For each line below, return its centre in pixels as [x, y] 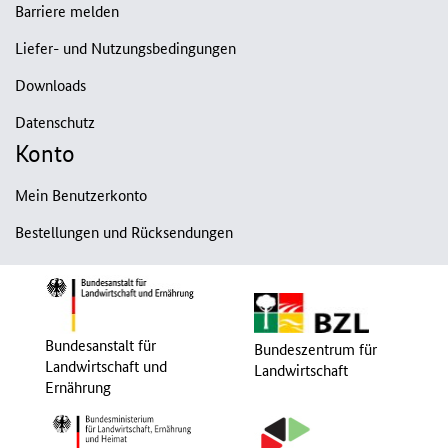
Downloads [50, 85]
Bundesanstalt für [100, 345]
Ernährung [77, 387]
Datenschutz [55, 122]
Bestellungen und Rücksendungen [124, 232]
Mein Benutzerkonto [81, 195]
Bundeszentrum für [315, 348]
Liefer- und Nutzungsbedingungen [125, 48]
